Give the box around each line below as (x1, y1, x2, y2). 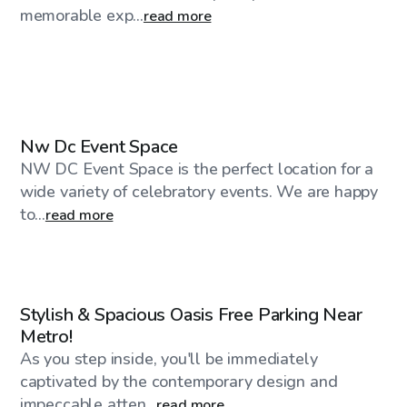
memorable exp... (19, 4, 144, 26)
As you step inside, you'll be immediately (19, 347, 318, 370)
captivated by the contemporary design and (19, 370, 338, 392)
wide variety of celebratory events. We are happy (19, 180, 379, 203)
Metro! (19, 323, 73, 349)
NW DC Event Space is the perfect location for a (19, 157, 374, 180)
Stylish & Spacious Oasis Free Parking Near (19, 302, 362, 327)
